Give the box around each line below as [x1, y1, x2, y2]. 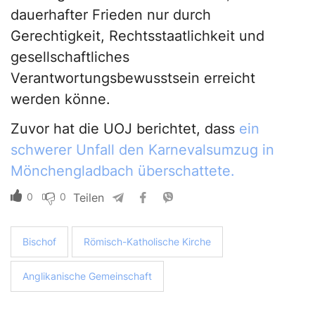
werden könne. [11, 91, 110, 108]
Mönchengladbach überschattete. [11, 162, 235, 180]
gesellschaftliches [11, 49, 129, 66]
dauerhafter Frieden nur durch [11, 6, 211, 24]
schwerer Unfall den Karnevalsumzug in [11, 141, 274, 159]
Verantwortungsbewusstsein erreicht [11, 70, 255, 87]
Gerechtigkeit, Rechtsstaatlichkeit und [11, 27, 264, 45]
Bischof [22, 236, 56, 248]
